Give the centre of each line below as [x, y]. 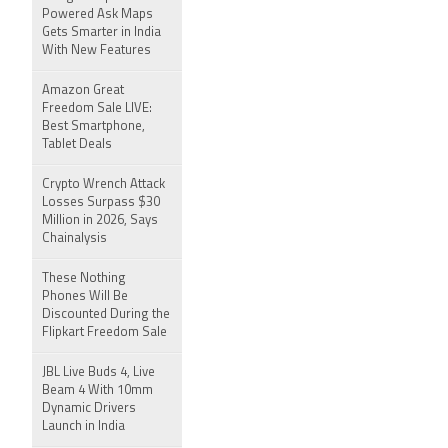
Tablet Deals [77, 144]
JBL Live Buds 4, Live [98, 372]
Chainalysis [74, 238]
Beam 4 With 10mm [97, 390]
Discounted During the [106, 314]
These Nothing [84, 278]
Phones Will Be [85, 296]
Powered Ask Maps [97, 14]
